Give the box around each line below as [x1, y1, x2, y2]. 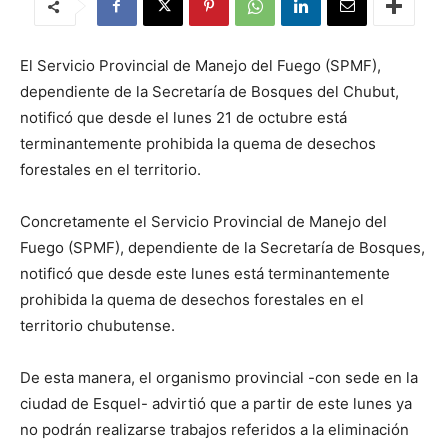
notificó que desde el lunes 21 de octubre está [20, 108, 347, 127]
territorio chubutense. [20, 316, 175, 335]
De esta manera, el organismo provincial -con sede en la [20, 368, 418, 387]
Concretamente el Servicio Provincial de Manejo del [20, 212, 387, 231]
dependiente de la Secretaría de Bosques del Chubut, [20, 82, 399, 101]
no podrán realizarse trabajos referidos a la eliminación [20, 420, 409, 439]
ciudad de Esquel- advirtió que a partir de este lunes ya [20, 394, 412, 413]
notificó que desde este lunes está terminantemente [20, 264, 390, 283]
